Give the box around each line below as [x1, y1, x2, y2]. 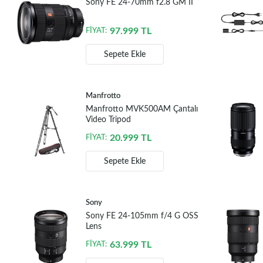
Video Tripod [85, 116, 131, 124]
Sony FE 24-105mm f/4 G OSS [85, 212, 198, 221]
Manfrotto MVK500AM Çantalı [85, 105, 198, 114]
